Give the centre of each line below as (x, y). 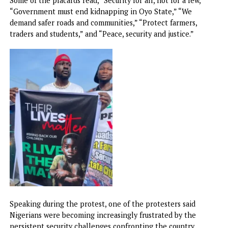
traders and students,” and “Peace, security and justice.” (113, 139)
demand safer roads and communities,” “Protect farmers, (115, 126)
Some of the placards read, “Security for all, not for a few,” (118, 102)
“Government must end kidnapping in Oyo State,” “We (112, 114)
